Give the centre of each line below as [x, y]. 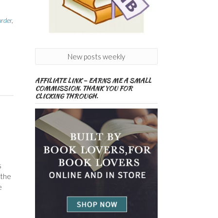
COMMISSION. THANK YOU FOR [83, 89]
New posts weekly [96, 57]
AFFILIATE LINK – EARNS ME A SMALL [93, 81]
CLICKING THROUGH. [66, 96]
